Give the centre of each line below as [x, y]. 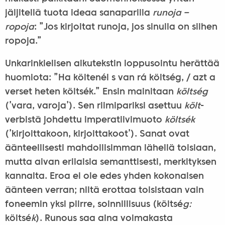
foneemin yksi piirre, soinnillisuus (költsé [94, 205]
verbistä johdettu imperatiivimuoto [85, 121]
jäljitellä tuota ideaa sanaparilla [79, 13]
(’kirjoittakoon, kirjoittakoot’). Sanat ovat [97, 135]
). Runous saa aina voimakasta [104, 219]
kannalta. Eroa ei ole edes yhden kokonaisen [104, 177]
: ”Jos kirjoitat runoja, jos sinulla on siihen [126, 27]
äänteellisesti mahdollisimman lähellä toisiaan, [110, 149]
